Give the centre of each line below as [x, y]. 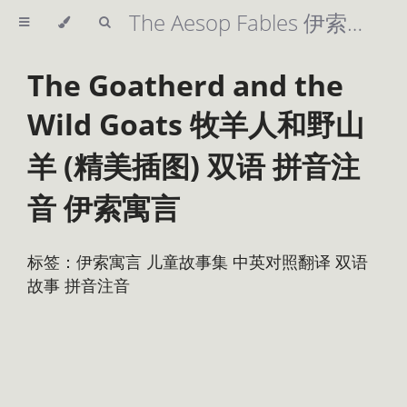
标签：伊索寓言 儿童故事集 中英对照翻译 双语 [198, 261]
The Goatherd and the [185, 85]
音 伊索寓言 [104, 208]
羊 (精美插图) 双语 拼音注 [194, 166]
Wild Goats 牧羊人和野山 [196, 124]
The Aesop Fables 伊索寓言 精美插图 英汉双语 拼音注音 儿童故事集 [355, 22]
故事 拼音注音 [79, 285]
